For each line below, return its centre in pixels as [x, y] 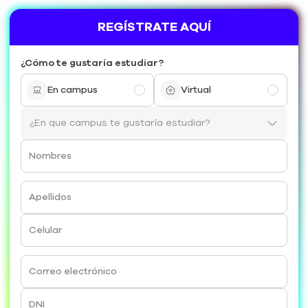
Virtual [196, 90]
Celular [45, 230]
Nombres [50, 156]
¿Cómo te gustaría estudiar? [92, 63]
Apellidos [50, 197]
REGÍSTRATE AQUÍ [154, 26]
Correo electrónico [73, 272]
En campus [73, 90]
